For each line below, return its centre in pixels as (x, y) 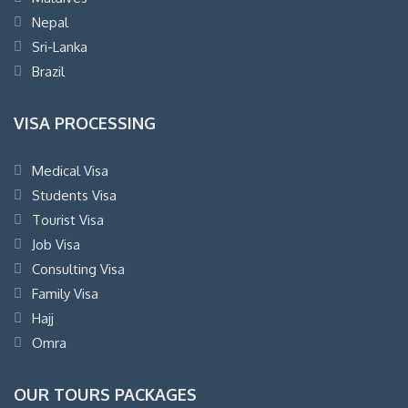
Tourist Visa (68, 219)
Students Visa (74, 195)
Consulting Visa (78, 269)
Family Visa (65, 293)
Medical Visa (70, 170)
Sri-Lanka (60, 46)
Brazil (48, 71)
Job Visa (56, 244)
